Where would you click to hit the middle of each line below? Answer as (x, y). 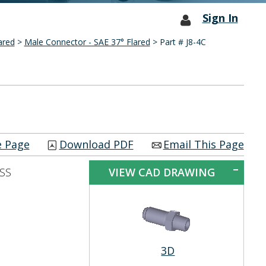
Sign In (220, 18)
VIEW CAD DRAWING (161, 172)
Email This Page (203, 144)
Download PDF (96, 144)
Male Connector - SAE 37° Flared (87, 42)
